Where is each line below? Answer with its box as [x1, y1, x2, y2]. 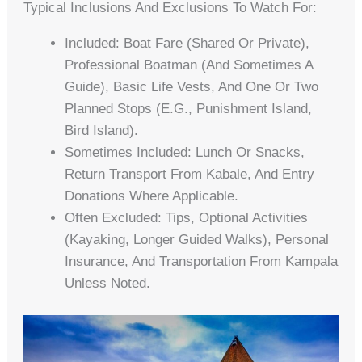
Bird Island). [65, 123, 139, 139]
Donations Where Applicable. [65, 188, 239, 204]
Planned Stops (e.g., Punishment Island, [65, 101, 313, 117]
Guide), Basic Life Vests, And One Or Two [65, 79, 319, 95]
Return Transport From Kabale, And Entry [65, 166, 315, 183]
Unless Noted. [65, 276, 151, 292]
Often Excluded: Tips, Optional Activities [65, 210, 309, 226]
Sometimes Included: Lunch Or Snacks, [65, 145, 305, 161]
